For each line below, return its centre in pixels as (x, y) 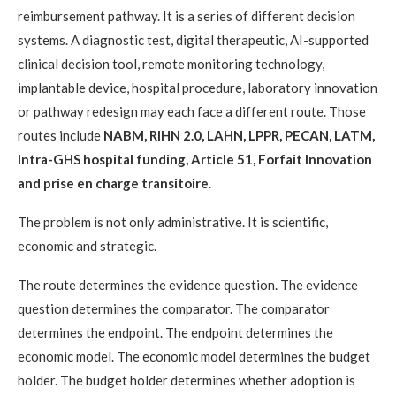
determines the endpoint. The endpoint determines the (175, 332)
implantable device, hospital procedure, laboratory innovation (198, 87)
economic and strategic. (87, 245)
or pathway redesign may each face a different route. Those (192, 111)
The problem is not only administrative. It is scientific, (173, 221)
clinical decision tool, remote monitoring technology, (171, 63)
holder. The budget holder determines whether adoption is (187, 380)
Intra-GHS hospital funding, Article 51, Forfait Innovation (195, 159)
